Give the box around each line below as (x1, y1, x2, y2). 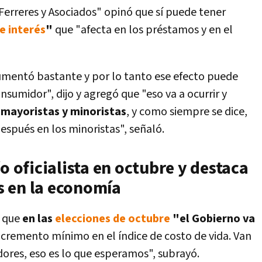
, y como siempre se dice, (126, 104, 247, 119)
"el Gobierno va (170, 211, 255, 226)
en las (22, 211, 55, 226)
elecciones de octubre (55, 211, 170, 226)
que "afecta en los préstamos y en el (53, 22, 233, 37)
